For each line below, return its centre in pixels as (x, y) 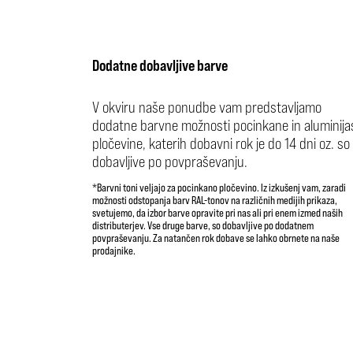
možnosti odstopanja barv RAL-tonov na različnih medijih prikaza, (215, 200)
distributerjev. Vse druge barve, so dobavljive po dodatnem (203, 225)
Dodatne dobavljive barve (160, 65)
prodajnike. (114, 251)
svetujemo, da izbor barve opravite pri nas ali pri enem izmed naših (217, 213)
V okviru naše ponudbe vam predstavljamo (207, 107)
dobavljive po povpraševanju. (170, 161)
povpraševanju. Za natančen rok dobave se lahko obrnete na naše (216, 238)
